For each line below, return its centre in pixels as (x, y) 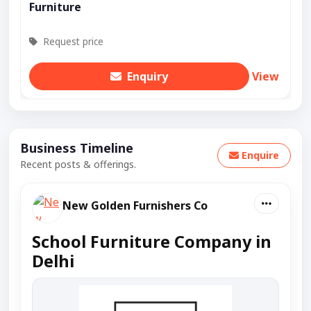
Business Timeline (77, 148)
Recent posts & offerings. (78, 164)
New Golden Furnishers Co (135, 205)
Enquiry (148, 76)
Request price (72, 41)
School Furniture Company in (152, 241)
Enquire (260, 155)
